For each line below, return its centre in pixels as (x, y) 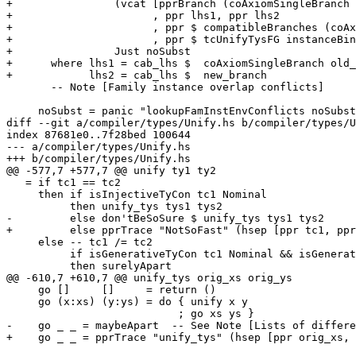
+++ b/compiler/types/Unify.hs (99, 159)
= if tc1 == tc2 (16, 183)
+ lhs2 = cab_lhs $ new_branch (137, 75)
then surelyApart (38, 266)
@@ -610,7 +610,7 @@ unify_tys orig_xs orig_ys (149, 278)
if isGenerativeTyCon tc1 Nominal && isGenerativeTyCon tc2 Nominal (38, 254)
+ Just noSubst (99, 52)
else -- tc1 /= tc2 (22, 242)
